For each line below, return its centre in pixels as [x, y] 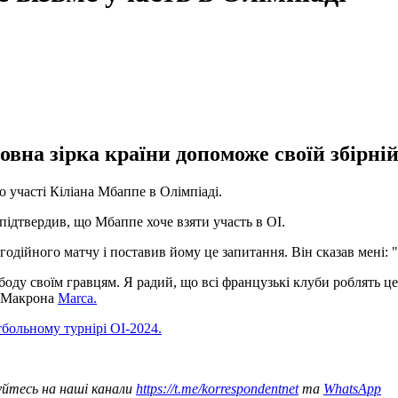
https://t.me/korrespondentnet [217, 388]
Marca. [77, 298]
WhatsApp [352, 388]
